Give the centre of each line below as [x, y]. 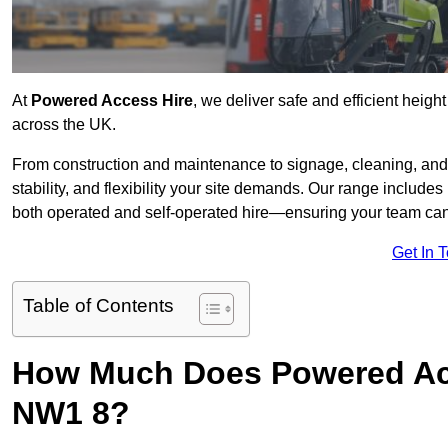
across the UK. [64, 125]
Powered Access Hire [112, 101]
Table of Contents [98, 306]
